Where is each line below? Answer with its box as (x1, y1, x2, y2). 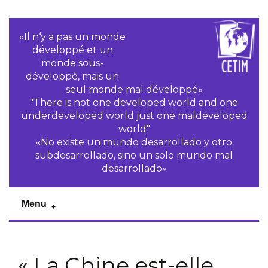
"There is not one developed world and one (30, 97, 238, 108)
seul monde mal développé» (65, 84, 203, 95)
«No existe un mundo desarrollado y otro (36, 136, 232, 148)
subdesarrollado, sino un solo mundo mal (35, 150, 233, 161)
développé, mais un (26, 71, 120, 82)
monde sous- (41, 57, 104, 69)
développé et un (32, 44, 113, 56)
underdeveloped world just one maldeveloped (20, 110, 248, 121)
